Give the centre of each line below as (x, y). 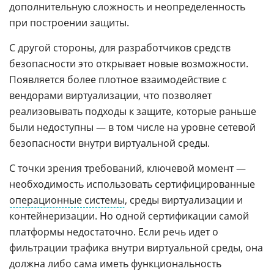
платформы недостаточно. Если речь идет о (114, 232)
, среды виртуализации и (184, 200)
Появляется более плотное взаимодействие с (118, 80)
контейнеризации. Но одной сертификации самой (129, 216)
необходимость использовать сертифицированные (132, 184)
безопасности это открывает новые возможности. (129, 64)
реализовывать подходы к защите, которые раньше (133, 112)
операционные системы (67, 200)
